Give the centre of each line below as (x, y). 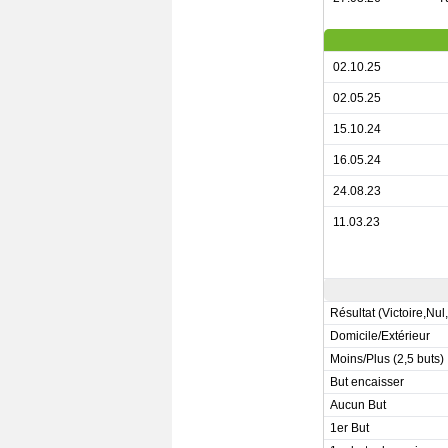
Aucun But (358, 405)
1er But (350, 428)
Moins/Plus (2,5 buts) (387, 359)
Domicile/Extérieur (380, 336)
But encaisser (367, 382)
